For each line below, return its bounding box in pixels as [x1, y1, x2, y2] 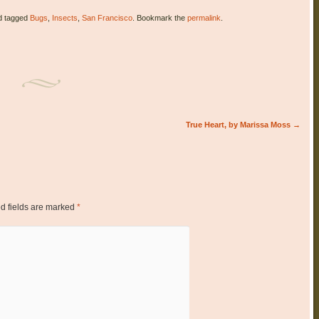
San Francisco [81, 14, 132, 23]
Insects [51, 14, 78, 23]
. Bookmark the [132, 14, 187, 23]
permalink [187, 14, 221, 23]
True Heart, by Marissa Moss [185, 120, 293, 130]
